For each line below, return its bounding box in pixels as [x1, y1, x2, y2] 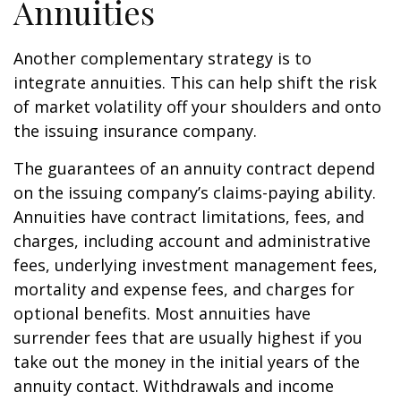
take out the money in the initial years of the [13, 351, 360, 372]
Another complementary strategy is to [13, 47, 311, 69]
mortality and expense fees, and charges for [13, 278, 354, 300]
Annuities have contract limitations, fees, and [13, 206, 364, 227]
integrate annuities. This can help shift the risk [13, 72, 377, 93]
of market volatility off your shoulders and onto [13, 96, 381, 117]
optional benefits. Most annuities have [13, 303, 311, 324]
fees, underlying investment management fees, [13, 254, 378, 276]
